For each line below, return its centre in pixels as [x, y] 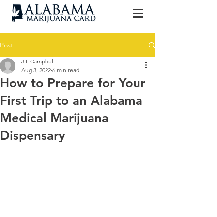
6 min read [66, 70]
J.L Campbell [38, 61]
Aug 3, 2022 [36, 70]
